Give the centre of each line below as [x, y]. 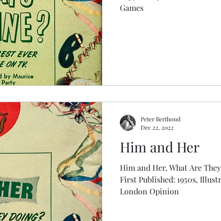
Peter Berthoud [161, 119]
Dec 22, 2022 [157, 127]
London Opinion [149, 191]
